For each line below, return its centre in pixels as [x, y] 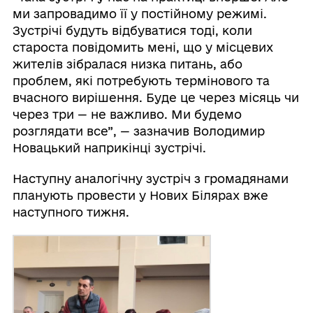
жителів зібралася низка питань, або [127, 64]
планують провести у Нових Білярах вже [140, 196]
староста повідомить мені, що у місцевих [143, 48]
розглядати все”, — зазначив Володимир [138, 131]
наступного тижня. [71, 212]
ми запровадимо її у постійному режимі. [139, 14]
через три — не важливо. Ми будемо [127, 115]
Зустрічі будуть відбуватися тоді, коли [132, 31]
